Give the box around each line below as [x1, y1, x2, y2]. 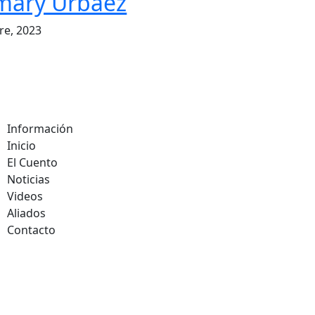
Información [7, 121, 73, 137]
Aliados [7, 205, 46, 221]
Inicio [7, 138, 36, 154]
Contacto [7, 222, 56, 238]
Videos [7, 188, 43, 205]
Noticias [7, 172, 50, 188]
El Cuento [7, 155, 58, 171]
